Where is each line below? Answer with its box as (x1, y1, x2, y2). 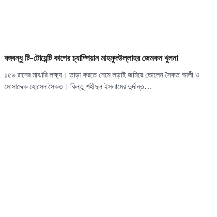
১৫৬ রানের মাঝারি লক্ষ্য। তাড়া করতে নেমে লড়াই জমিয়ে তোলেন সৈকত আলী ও (4, 71, 200, 79)
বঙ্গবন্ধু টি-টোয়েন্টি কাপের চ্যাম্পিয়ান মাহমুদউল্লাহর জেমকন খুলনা (4, 53, 178, 63)
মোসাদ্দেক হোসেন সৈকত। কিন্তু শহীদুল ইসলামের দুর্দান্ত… (4, 82, 153, 91)
